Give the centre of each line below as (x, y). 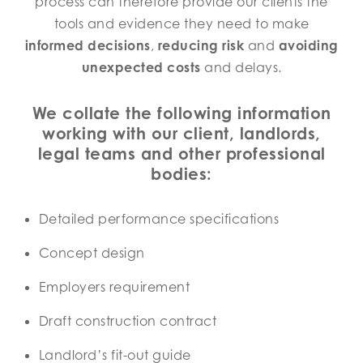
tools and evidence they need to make (181, 23)
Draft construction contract (128, 321)
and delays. (241, 67)
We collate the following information (181, 113)
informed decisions (88, 45)
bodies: (181, 174)
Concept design (92, 253)
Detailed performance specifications (159, 219)
